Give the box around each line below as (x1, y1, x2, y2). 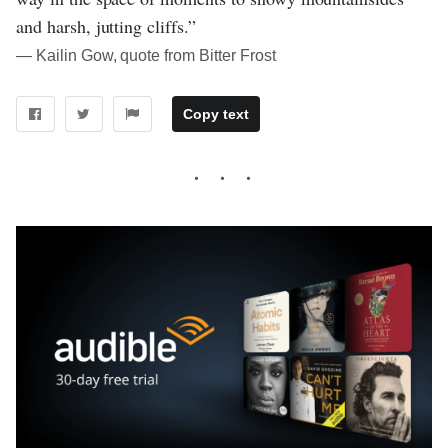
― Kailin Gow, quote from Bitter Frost (16, 46, 276, 64)
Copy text (182, 106, 249, 123)
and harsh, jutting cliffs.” (16, 13, 196, 38)
